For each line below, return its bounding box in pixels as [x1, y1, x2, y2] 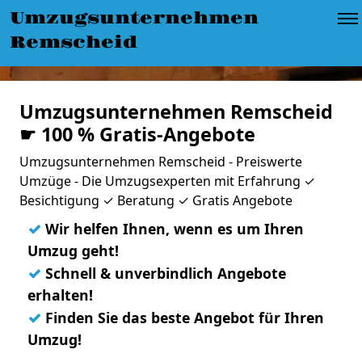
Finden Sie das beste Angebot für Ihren [41, 308, 324, 327]
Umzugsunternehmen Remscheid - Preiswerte [19, 153, 302, 170]
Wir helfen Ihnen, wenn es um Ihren [41, 219, 304, 238]
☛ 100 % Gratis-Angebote [19, 121, 255, 147]
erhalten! [27, 285, 93, 305]
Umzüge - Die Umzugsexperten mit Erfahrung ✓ [19, 172, 315, 190]
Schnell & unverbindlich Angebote [41, 263, 286, 283]
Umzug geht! [27, 241, 119, 260]
